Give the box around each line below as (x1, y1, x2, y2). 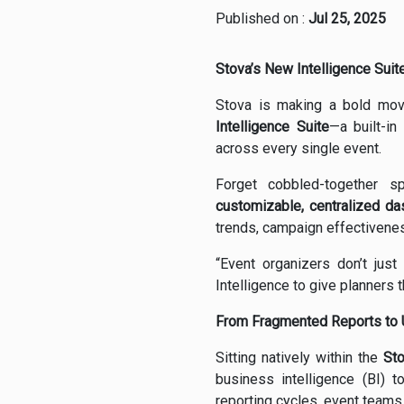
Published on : (216, 10, 308, 28)
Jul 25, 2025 (308, 10, 386, 28)
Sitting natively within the (216, 349, 383, 367)
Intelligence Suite (216, 118, 329, 136)
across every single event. (216, 140, 381, 158)
